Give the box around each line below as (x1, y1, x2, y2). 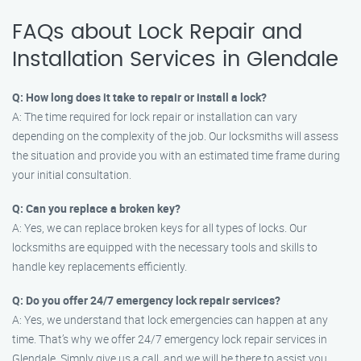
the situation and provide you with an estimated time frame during (12, 147, 340, 163)
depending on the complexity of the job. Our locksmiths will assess (12, 128, 338, 143)
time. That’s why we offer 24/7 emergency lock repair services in (12, 331, 327, 346)
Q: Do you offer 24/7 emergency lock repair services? (12, 293, 280, 308)
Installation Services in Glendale (12, 49, 338, 70)
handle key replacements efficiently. (12, 259, 187, 274)
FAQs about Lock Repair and (12, 22, 302, 43)
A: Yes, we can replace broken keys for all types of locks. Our (12, 220, 307, 235)
